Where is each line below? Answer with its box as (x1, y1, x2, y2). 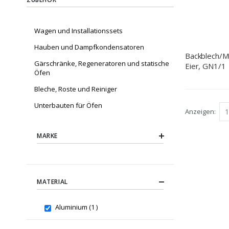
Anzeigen (185, 107, 214, 117)
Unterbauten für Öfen (34, 101, 102, 110)
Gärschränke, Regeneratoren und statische (34, 59, 169, 68)
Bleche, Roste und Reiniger (34, 84, 117, 94)
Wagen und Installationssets (34, 26, 123, 36)
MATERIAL (37, 177, 68, 187)
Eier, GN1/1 (185, 60, 226, 71)
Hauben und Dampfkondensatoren (34, 42, 144, 52)
